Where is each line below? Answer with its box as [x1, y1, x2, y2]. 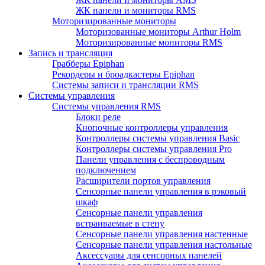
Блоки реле [76, 112, 121, 122]
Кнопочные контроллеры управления [76, 122, 228, 133]
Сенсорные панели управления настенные [76, 229, 248, 240]
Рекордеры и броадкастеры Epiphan [52, 69, 195, 80]
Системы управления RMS [52, 101, 161, 112]
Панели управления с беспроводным [76, 154, 225, 165]
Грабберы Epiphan [52, 59, 124, 69]
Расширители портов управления [76, 176, 211, 186]
